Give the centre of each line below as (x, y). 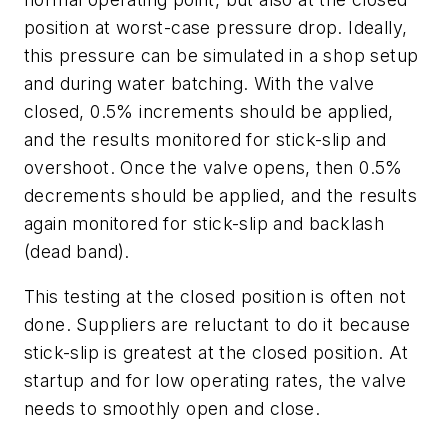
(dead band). (77, 251)
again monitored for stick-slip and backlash (204, 223)
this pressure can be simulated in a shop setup (221, 55)
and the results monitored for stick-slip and (205, 139)
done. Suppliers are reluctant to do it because (217, 325)
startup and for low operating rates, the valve (215, 381)
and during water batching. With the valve (199, 83)
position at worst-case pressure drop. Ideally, (216, 27)
